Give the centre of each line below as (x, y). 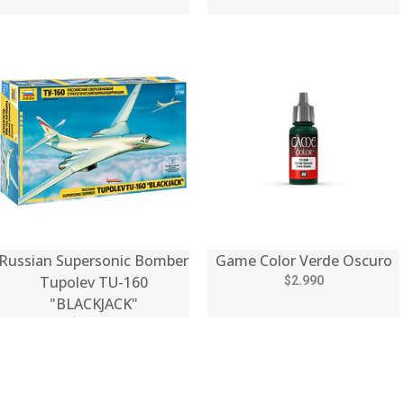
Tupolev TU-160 (93, 282)
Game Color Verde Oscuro (303, 260)
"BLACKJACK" (93, 303)
